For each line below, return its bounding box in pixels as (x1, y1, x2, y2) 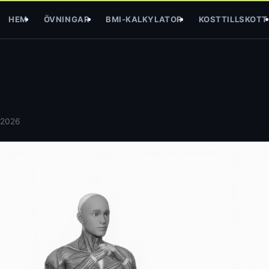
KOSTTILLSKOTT (198, 14, 268, 24)
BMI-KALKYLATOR (106, 14, 183, 24)
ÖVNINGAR (43, 14, 90, 24)
